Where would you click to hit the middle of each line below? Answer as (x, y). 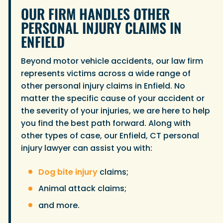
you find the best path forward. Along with (106, 123)
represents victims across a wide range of (106, 74)
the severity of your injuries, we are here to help (115, 111)
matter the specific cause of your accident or (113, 99)
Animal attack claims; (82, 189)
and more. (59, 205)
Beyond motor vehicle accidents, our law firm (112, 61)
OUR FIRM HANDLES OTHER (95, 13)
